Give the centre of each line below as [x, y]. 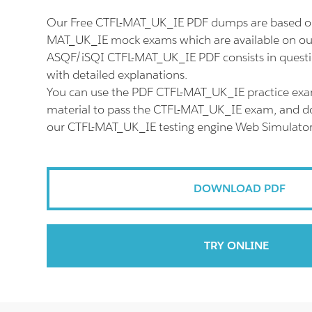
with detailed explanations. [117, 75]
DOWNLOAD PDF [239, 188]
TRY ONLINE [236, 245]
